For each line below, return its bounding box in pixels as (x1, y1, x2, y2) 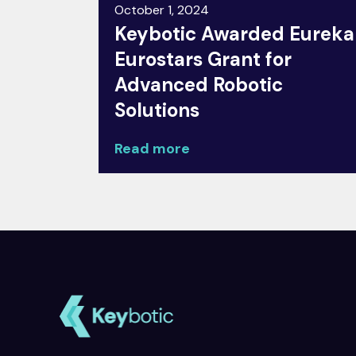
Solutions (114, 98, 199, 122)
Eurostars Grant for (114, 47, 292, 72)
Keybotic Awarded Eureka (114, 21, 354, 46)
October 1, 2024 (114, 2, 209, 18)
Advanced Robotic (114, 72, 283, 97)
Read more (114, 139, 190, 158)
